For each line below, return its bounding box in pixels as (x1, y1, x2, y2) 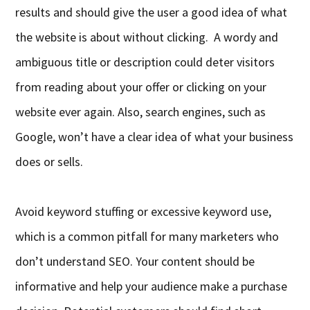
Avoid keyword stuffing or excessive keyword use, (15, 203, 272, 220)
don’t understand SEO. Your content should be (15, 253, 255, 270)
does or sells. (15, 154, 84, 170)
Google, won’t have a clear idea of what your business (15, 129, 294, 145)
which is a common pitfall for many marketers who (15, 228, 280, 245)
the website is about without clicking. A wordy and (15, 29, 279, 46)
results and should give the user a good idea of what (15, 4, 288, 21)
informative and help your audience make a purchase (15, 278, 288, 295)
